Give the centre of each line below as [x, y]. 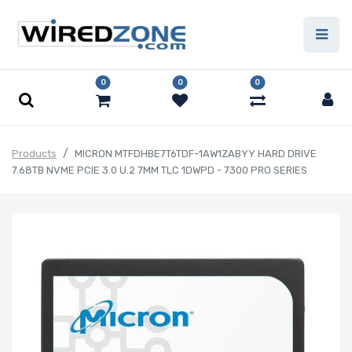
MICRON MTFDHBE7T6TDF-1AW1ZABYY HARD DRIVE [196, 154]
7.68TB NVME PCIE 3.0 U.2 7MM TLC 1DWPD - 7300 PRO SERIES [159, 170]
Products [34, 154]
